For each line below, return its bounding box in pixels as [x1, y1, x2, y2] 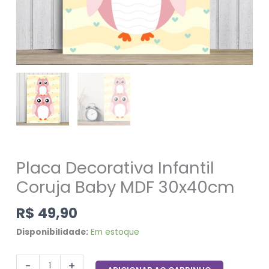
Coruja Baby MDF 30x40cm [16, 175, 235, 199]
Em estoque [91, 226, 140, 238]
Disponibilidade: [16, 226, 89, 238]
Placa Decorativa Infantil [16, 156, 215, 180]
